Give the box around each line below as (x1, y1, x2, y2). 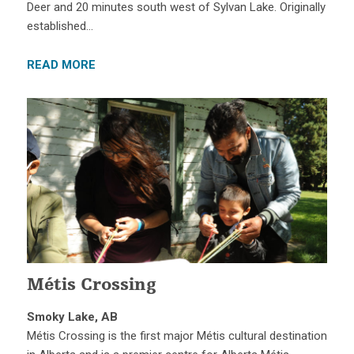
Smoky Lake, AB (26, 310, 118, 325)
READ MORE (26, 57, 96, 72)
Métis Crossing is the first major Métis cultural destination (26, 329, 327, 344)
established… (26, 18, 93, 33)
